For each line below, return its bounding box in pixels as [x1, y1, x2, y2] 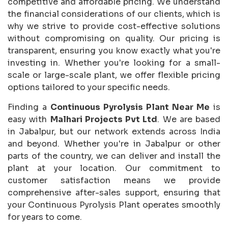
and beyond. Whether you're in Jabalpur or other [8, 138, 220, 150]
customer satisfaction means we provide [8, 175, 220, 186]
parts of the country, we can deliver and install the [8, 151, 220, 162]
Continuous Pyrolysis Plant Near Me [50, 102, 210, 113]
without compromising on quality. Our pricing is [8, 33, 220, 44]
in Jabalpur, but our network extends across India [8, 126, 220, 137]
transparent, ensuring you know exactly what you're [8, 45, 220, 56]
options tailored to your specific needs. [8, 82, 170, 93]
